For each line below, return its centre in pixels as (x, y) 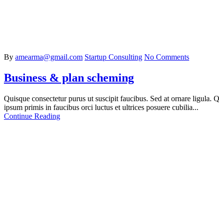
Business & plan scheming (69, 77)
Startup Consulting (113, 57)
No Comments (167, 57)
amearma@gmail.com (49, 57)
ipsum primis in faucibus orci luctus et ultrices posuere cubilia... (101, 107)
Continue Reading (32, 116)
